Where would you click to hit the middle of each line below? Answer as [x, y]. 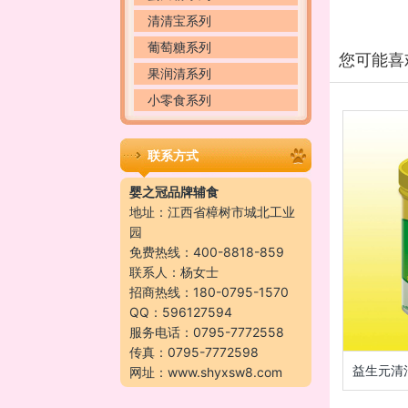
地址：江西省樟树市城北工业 [212, 212]
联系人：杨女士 [174, 272]
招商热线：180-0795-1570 [209, 292]
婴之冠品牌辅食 [174, 192]
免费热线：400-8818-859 [207, 252]
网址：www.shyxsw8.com [206, 372]
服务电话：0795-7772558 [207, 332]
